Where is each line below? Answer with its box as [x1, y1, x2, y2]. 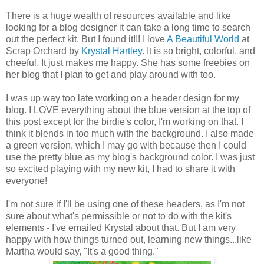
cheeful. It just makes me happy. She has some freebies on [6, 58, 250, 68]
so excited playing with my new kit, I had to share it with [6, 164, 235, 174]
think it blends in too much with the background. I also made [6, 128, 254, 139]
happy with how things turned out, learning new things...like [6, 235, 252, 245]
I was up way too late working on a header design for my [6, 93, 239, 104]
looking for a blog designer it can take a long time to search [6, 22, 250, 33]
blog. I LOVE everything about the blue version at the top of [6, 105, 250, 115]
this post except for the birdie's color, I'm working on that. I [6, 117, 243, 127]
